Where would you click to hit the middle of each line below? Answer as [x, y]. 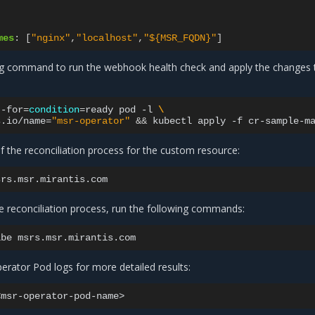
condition [54, 110]
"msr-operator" [91, 121]
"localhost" [107, 38]
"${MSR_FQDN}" [180, 38]
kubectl [173, 121]
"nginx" [51, 38]
